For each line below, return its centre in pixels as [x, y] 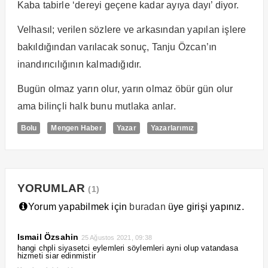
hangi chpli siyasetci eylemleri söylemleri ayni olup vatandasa [127, 248]
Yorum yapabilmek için [77, 206]
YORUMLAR [53, 188]
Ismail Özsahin [48, 237]
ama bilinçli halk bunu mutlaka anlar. [96, 106]
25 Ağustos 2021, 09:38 [116, 237]
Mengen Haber [77, 128]
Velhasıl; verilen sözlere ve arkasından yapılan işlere [132, 29]
